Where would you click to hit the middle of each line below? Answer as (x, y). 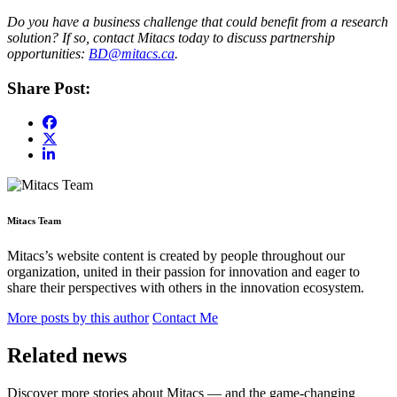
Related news (67, 355)
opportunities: (48, 54)
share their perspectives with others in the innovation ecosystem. (187, 287)
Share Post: (49, 89)
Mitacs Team (34, 220)
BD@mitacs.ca (132, 54)
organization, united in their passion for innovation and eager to (183, 271)
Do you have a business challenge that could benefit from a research (198, 22)
